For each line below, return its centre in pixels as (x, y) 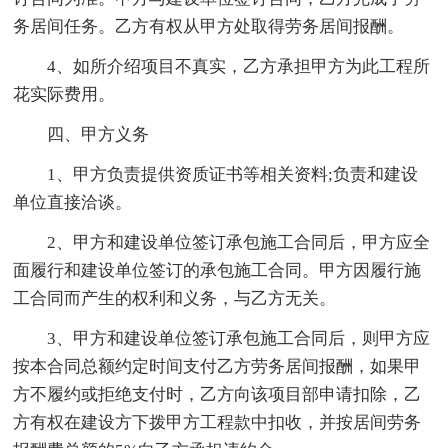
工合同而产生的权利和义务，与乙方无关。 (175, 298)
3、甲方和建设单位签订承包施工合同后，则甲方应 (222, 338)
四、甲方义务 (81, 134)
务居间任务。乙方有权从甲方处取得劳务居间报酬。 (209, 26)
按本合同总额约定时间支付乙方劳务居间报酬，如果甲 (217, 366)
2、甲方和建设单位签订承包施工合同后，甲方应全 (222, 242)
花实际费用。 (64, 94)
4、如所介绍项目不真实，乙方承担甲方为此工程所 (222, 66)
